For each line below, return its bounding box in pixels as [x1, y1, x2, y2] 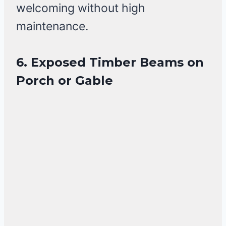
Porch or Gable [16, 73, 113, 88]
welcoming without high [16, 1, 145, 16]
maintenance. [16, 19, 88, 34]
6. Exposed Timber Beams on [16, 55, 204, 70]
